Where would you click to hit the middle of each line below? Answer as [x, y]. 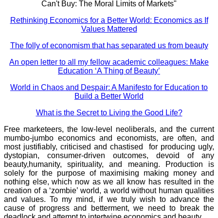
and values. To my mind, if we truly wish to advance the [109, 199]
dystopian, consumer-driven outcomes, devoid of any [109, 155]
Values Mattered [109, 29]
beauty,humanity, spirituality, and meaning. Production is [109, 164]
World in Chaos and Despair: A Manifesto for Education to [109, 87]
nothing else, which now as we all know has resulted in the [109, 182]
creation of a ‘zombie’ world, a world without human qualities [109, 190]
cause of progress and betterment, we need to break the [109, 208]
